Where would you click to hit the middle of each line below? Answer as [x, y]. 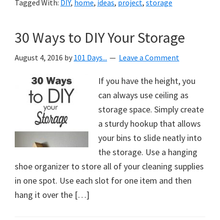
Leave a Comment [149, 57]
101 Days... [90, 57]
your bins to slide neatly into [150, 138]
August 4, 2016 [39, 57]
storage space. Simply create [151, 109]
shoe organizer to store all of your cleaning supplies [109, 166]
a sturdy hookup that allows [150, 124]
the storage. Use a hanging [148, 152]
